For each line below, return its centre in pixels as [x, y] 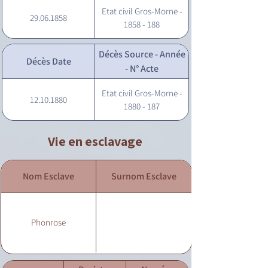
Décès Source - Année [142, 54]
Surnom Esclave [144, 176]
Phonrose [48, 222]
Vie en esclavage [95, 141]
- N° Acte [142, 68]
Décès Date [48, 61]
